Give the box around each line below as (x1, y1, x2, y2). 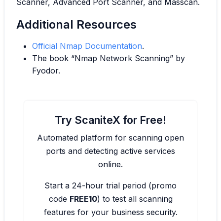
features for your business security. (43, 207, 178, 218)
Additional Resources (16, 17, 137, 32)
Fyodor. (32, 66, 60, 76)
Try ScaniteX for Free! (55, 113, 166, 127)
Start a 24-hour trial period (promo (44, 181, 177, 191)
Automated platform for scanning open (37, 133, 184, 143)
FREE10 (69, 194, 97, 204)
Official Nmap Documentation (32, 41, 142, 51)
